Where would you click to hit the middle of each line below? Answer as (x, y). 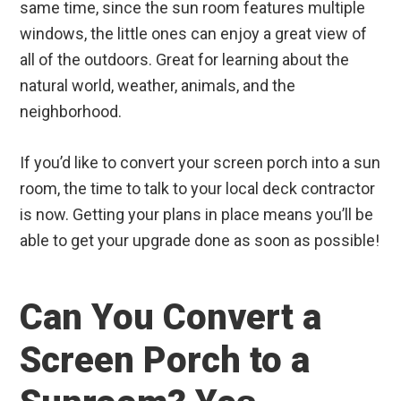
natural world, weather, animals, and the (158, 85)
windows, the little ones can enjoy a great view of (194, 33)
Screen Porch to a (165, 360)
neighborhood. (71, 111)
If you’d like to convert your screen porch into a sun (200, 162)
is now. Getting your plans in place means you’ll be (197, 214)
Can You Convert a (171, 317)
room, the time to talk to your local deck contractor (198, 188)
